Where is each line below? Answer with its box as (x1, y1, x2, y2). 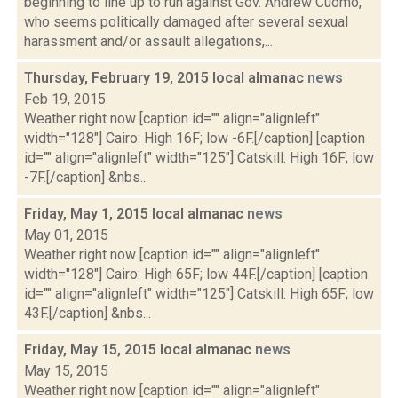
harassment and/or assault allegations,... (24, 33, 273, 50)
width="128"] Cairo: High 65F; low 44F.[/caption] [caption (24, 266, 368, 283)
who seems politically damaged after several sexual (24, 13, 348, 30)
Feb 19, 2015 (24, 91, 106, 107)
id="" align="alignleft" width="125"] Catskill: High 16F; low (24, 149, 374, 166)
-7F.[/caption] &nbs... (24, 169, 148, 186)
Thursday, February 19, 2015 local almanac (24, 69, 307, 86)
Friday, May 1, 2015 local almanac (24, 205, 247, 222)
